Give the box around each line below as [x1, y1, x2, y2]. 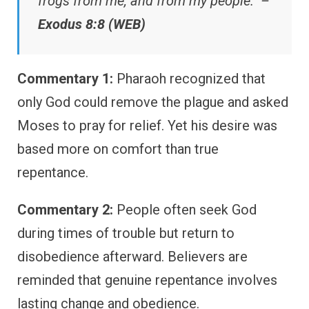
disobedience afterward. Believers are [17, 248, 248, 265]
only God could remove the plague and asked [17, 93, 288, 110]
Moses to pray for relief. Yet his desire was [17, 117, 277, 134]
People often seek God [113, 201, 257, 218]
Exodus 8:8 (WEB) [38, 15, 146, 32]
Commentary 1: [17, 70, 113, 87]
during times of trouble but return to [17, 224, 235, 241]
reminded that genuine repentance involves [17, 271, 277, 288]
